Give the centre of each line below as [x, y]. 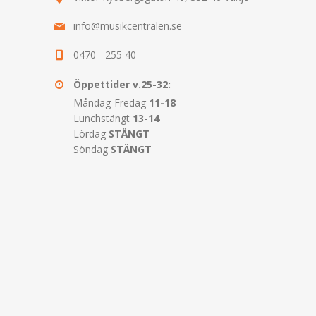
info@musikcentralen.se [128, 25]
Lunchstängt [103, 118]
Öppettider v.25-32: [122, 84]
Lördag [91, 133]
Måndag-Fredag [110, 102]
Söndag [91, 149]
